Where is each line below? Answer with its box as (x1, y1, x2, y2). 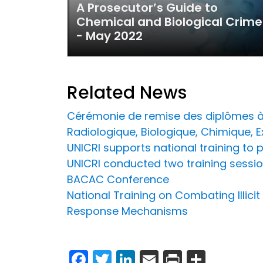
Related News (67, 80, 187, 105)
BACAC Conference (67, 171, 169, 187)
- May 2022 (76, 27, 143, 44)
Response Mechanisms (67, 203, 188, 218)
